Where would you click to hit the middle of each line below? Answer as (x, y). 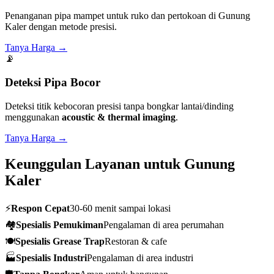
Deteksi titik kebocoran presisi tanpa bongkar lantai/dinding (119, 106)
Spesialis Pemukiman (60, 224)
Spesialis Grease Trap (60, 241)
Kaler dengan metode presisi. (61, 27)
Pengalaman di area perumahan (164, 224)
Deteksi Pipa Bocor (53, 83)
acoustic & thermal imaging (119, 117)
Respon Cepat (40, 208)
